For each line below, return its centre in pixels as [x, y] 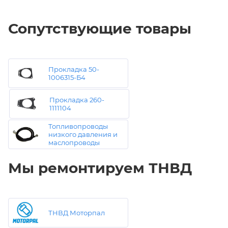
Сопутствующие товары [100, 28]
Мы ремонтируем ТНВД [100, 168]
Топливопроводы [78, 126]
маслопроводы [74, 142]
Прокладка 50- [74, 69]
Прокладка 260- [77, 99]
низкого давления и [83, 134]
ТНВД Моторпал [77, 212]
